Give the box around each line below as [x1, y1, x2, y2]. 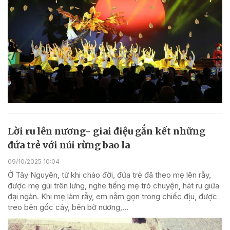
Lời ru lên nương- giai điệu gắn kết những [8, 125, 205, 138]
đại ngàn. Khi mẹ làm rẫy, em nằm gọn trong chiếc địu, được [8, 191, 217, 201]
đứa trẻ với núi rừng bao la [8, 139, 130, 151]
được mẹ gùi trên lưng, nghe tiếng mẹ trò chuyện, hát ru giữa [8, 180, 219, 190]
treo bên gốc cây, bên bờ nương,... [8, 202, 128, 212]
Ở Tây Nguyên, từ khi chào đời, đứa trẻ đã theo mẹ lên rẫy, [8, 169, 211, 180]
